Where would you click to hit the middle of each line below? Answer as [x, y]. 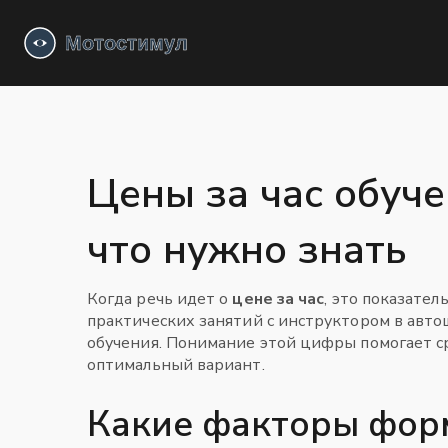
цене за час [278, 299]
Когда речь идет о [160, 299]
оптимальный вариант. [176, 365]
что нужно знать [247, 250]
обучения [123, 343]
